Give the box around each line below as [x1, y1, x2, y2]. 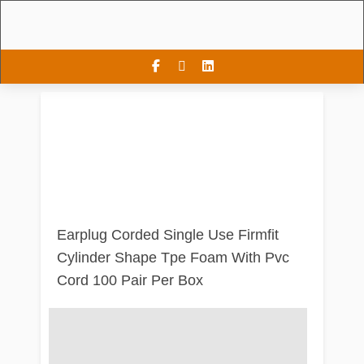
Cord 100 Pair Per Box [57, 272, 203, 288]
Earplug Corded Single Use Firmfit [57, 227, 279, 243]
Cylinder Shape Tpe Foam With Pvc [57, 249, 289, 266]
